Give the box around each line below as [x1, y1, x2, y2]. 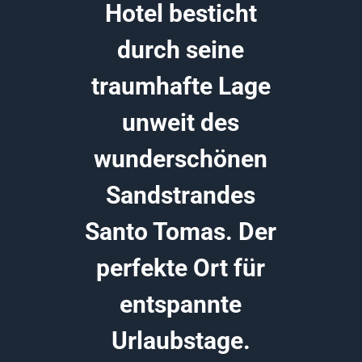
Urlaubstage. [111, 326, 250, 355]
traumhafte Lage [90, 71, 271, 100]
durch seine [117, 35, 245, 64]
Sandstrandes [106, 180, 256, 209]
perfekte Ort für [96, 253, 266, 282]
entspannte [120, 289, 242, 318]
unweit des [122, 107, 240, 137]
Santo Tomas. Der [85, 217, 277, 246]
